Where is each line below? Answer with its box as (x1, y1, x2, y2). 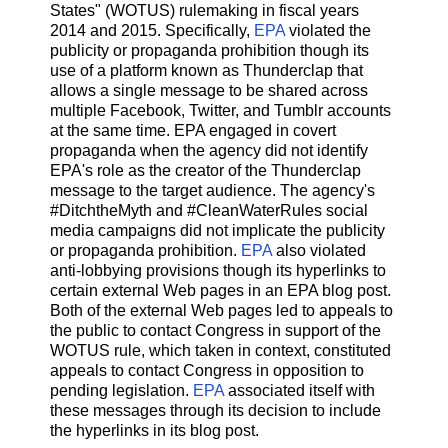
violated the (285, 21, 371, 39)
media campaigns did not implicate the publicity (50, 221, 385, 239)
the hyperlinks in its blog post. (50, 421, 259, 439)
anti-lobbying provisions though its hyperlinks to (50, 261, 386, 279)
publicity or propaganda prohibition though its (50, 41, 369, 59)
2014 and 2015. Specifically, (50, 21, 254, 39)
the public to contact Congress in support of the (50, 321, 381, 339)
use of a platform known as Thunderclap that (50, 61, 363, 79)
